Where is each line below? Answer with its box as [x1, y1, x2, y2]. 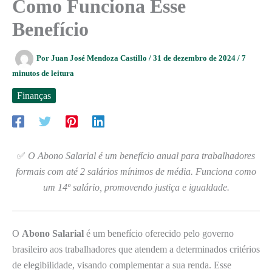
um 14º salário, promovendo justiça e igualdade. [42, 182, 229, 192]
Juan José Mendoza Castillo [51, 53, 149, 63]
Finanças [17, 90, 51, 101]
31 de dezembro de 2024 [153, 53, 237, 63]
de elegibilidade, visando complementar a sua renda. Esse [12, 260, 231, 271]
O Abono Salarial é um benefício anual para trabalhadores [28, 150, 255, 161]
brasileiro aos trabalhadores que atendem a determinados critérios [12, 244, 260, 255]
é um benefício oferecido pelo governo [84, 228, 234, 239]
